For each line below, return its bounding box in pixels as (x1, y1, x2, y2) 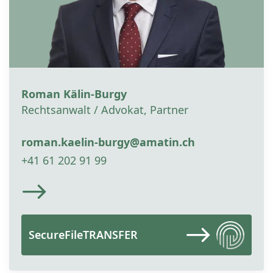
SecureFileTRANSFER (29, 227, 138, 243)
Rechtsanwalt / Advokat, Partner (21, 102, 188, 118)
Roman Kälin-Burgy (21, 87, 127, 102)
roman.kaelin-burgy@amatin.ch (21, 135, 195, 150)
